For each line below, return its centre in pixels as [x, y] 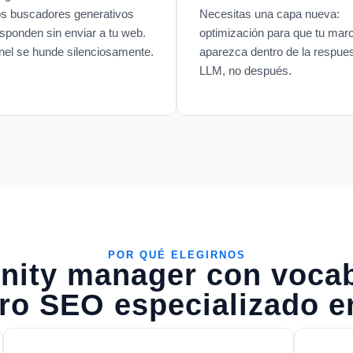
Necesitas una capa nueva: [269, 13]
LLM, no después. [245, 70]
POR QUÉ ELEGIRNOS [176, 255]
